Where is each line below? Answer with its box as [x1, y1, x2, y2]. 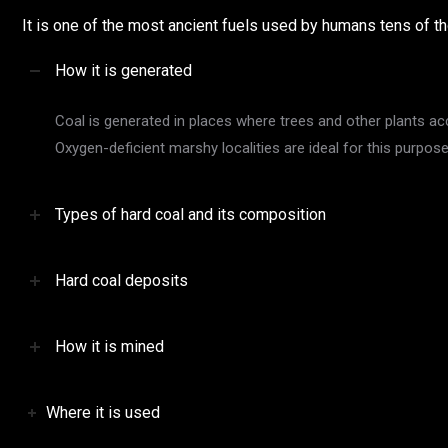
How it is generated [55, 60, 192, 80]
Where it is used [46, 402, 160, 422]
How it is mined [55, 336, 164, 356]
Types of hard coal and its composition [55, 205, 326, 225]
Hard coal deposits [55, 271, 188, 291]
